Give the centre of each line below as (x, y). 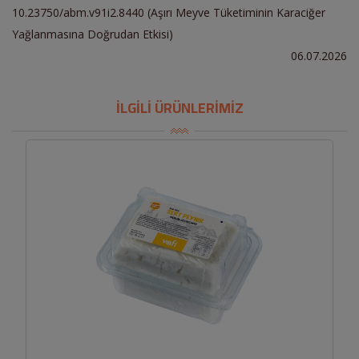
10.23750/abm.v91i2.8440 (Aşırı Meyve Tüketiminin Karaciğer (169, 12)
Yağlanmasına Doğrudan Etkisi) (93, 34)
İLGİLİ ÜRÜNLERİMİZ (179, 107)
